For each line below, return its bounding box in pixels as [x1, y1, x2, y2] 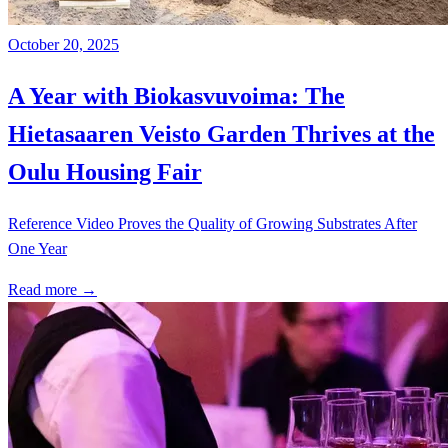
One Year [8, 240, 67, 258]
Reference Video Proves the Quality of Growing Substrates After [8, 215, 417, 233]
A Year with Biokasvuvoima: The [8, 83, 345, 110]
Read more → [8, 281, 97, 299]
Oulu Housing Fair [8, 159, 202, 186]
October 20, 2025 [8, 36, 119, 54]
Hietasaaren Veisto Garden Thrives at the [8, 121, 435, 148]
